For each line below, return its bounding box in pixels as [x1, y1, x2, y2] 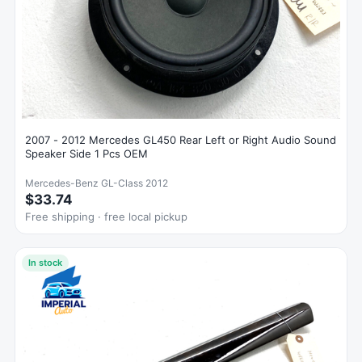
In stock [28, 256, 62, 268]
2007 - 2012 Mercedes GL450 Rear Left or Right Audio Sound [25, 133, 336, 146]
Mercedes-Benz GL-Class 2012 [25, 176, 168, 189]
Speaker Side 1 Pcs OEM [25, 146, 148, 160]
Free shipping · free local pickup [25, 209, 187, 223]
